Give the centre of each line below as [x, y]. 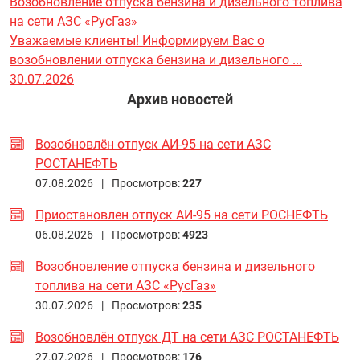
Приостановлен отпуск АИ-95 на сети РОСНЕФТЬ [182, 215]
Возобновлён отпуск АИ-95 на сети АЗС [153, 144]
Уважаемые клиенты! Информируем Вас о [137, 41]
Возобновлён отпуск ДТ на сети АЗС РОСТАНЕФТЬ [187, 337]
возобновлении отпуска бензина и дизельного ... [156, 60]
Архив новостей [180, 99]
